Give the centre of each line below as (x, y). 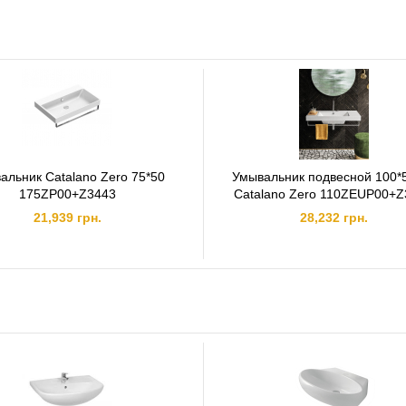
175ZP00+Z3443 (67, 194)
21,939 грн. (67, 217)
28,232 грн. (333, 217)
